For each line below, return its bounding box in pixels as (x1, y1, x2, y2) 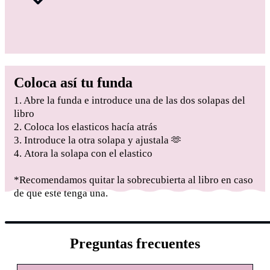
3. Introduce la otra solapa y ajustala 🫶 (14, 134, 181, 146)
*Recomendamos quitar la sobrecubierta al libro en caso (14, 174, 253, 186)
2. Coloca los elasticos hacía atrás (14, 121, 157, 133)
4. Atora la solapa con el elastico (14, 148, 152, 160)
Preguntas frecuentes (70, 236, 200, 252)
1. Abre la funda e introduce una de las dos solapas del (14, 95, 245, 107)
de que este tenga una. (14, 187, 108, 199)
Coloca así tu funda (14, 75, 133, 91)
